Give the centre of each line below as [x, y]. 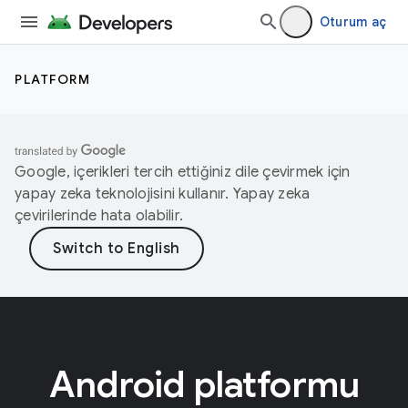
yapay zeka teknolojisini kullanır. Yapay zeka [163, 194]
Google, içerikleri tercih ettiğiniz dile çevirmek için [183, 172]
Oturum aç [352, 22]
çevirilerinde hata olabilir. [99, 216]
